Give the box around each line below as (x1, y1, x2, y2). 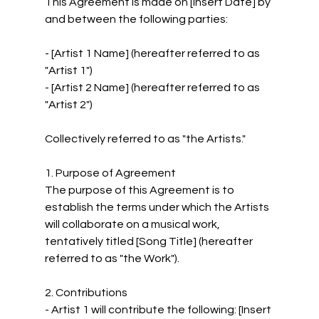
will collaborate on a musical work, (44, 218, 222, 230)
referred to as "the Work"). (44, 252, 179, 264)
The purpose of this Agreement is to (44, 184, 236, 196)
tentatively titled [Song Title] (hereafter (44, 235, 255, 247)
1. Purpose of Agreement (44, 167, 176, 179)
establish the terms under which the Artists (44, 201, 271, 213)
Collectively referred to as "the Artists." (44, 132, 246, 145)
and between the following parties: (44, 13, 228, 25)
